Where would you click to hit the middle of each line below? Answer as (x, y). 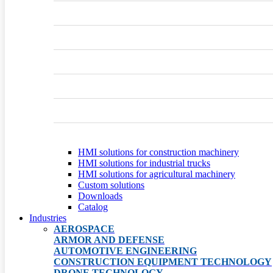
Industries (48, 218)
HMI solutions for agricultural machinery (157, 174)
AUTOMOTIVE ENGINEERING (125, 251)
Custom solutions (111, 185)
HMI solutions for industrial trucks (144, 163)
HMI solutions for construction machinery (158, 152)
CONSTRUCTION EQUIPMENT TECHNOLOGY (163, 262)
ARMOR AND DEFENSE (109, 240)
